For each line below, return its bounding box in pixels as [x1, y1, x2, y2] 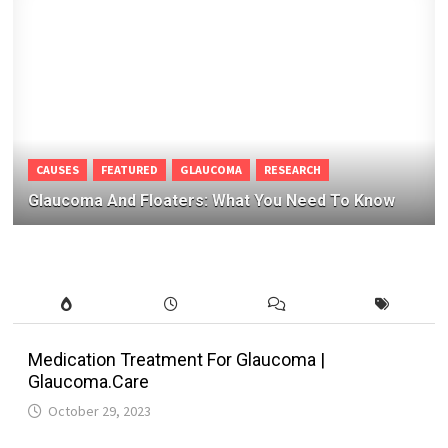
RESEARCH [264, 162, 322, 178]
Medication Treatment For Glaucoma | [28, 349, 326, 371]
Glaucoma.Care [28, 371, 150, 393]
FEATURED [101, 162, 159, 178]
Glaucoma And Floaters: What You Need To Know [28, 191, 396, 211]
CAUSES [36, 162, 80, 178]
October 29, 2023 [48, 402, 152, 421]
